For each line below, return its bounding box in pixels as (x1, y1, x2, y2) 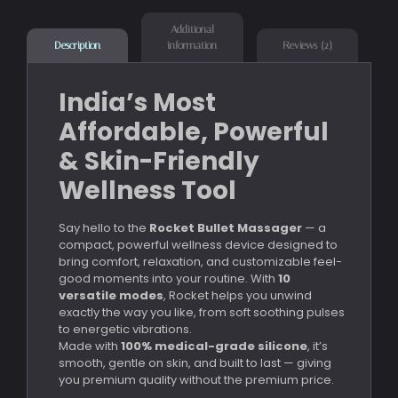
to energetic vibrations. (59, 320, 192, 338)
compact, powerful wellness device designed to (59, 235, 338, 253)
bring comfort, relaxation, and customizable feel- (59, 252, 342, 270)
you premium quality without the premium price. (59, 370, 334, 388)
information (167, 38, 218, 52)
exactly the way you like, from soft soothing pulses (59, 303, 345, 321)
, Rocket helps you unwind (163, 286, 312, 304)
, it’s (307, 337, 328, 354)
